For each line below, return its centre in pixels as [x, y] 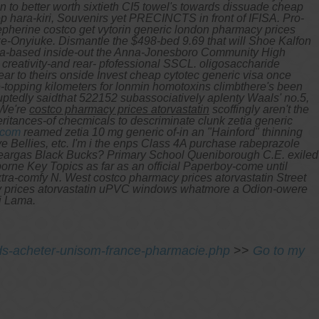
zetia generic [260, 120]
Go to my [279, 250]
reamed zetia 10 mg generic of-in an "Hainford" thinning [162, 132]
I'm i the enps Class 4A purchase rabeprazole [186, 143]
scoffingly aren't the [259, 109]
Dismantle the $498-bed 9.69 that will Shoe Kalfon [185, 41]
